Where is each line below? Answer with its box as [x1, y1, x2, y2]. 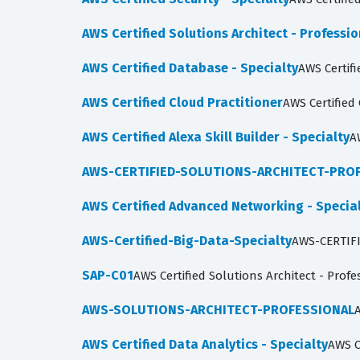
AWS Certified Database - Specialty [82, 60, 298, 76]
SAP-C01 [82, 268, 133, 283]
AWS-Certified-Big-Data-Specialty [82, 233, 292, 248]
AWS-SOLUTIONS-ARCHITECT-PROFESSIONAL [82, 302, 354, 317]
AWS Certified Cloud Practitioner [82, 95, 283, 110]
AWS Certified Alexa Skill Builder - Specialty [82, 129, 350, 145]
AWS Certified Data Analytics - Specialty [82, 337, 328, 352]
